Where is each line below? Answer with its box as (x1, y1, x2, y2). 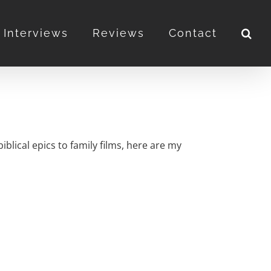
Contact (169, 27, 217, 39)
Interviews (4, 27, 68, 39)
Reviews (93, 27, 145, 39)
